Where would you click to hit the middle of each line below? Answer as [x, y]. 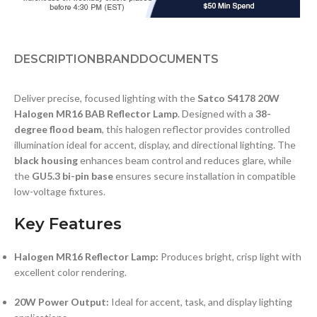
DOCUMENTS [179, 59]
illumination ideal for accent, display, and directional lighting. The [155, 144]
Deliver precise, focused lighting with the [106, 98]
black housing [46, 160]
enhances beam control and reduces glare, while [185, 160]
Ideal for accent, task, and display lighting [201, 301]
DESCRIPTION [55, 59]
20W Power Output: [62, 301]
